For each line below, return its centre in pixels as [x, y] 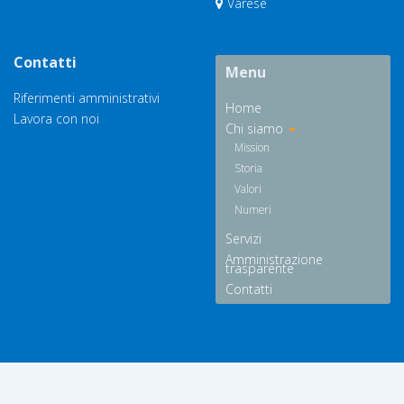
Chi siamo [256, 129]
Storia [248, 168]
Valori [248, 188]
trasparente [260, 268]
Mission [252, 147]
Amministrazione [274, 259]
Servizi [243, 239]
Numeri [253, 209]
